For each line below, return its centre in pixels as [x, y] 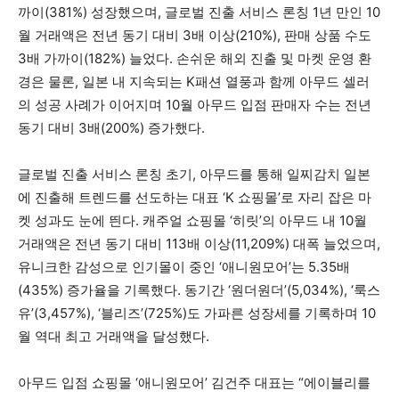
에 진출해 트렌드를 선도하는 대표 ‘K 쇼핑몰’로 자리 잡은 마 [195, 197]
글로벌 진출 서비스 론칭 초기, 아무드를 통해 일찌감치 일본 [194, 174]
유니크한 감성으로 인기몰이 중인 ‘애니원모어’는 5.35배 [184, 266]
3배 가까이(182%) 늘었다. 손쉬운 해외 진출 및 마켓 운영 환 [195, 58]
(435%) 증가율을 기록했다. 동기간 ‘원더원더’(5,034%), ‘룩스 [199, 289]
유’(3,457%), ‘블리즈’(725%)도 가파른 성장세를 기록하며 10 [197, 313]
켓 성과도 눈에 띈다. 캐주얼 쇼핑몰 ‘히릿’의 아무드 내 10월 [192, 220]
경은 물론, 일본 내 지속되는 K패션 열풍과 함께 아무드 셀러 [194, 81]
